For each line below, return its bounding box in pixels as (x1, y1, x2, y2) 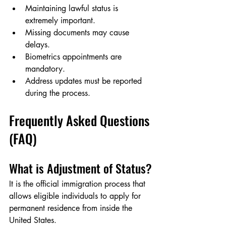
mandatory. (25, 64, 65, 75)
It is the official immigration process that (9, 179, 148, 190)
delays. (25, 39, 50, 50)
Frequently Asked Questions (9, 110, 152, 131)
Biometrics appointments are (25, 51, 124, 63)
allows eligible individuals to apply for (9, 191, 143, 202)
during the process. (25, 88, 90, 99)
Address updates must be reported (25, 76, 144, 87)
